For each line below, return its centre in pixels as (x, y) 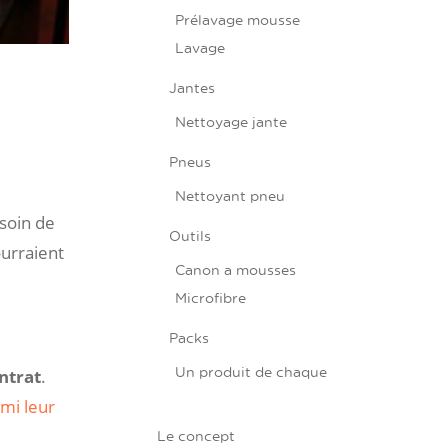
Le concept (196, 435)
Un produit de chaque (251, 371)
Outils (190, 235)
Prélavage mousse (238, 19)
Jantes (192, 87)
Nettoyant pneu (230, 195)
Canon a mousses (236, 269)
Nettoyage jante (231, 121)
